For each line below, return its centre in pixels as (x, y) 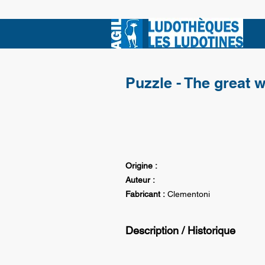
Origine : (141, 166)
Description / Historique (180, 230)
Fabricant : (145, 194)
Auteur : (140, 180)
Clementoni (189, 194)
